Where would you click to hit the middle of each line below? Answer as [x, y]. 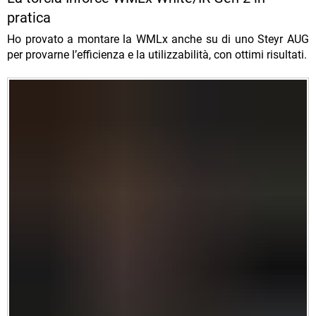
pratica [29, 18]
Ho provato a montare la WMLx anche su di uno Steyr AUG [158, 39]
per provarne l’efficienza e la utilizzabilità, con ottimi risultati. [157, 55]
